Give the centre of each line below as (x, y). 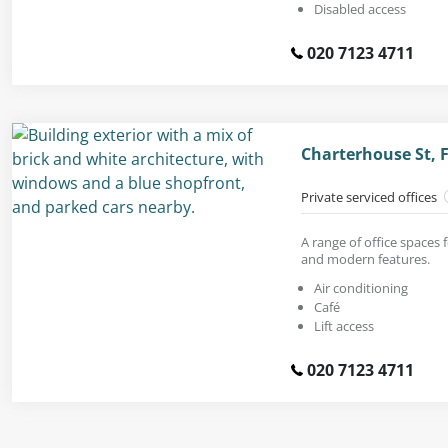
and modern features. (365, 258)
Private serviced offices (370, 196)
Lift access (344, 325)
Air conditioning (361, 287)
